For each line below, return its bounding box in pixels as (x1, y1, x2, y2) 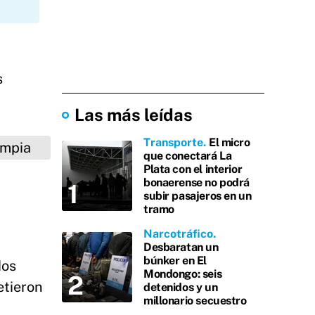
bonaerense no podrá (143, 176, 250, 189)
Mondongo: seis (143, 267, 222, 281)
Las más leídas (75, 105, 193, 124)
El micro (209, 136, 250, 149)
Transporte (143, 136, 203, 149)
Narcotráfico (143, 227, 213, 240)
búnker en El (143, 254, 207, 267)
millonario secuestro (143, 294, 247, 307)
